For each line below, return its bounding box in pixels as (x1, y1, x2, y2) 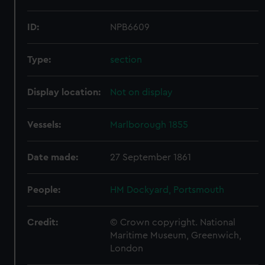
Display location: (27, 88, 101, 97)
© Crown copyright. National (110, 218, 236, 227)
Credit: (27, 218, 59, 227)
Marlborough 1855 (110, 120, 189, 130)
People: (27, 185, 61, 195)
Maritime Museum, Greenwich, (110, 231, 242, 240)
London (110, 244, 144, 253)
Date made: (27, 153, 79, 162)
